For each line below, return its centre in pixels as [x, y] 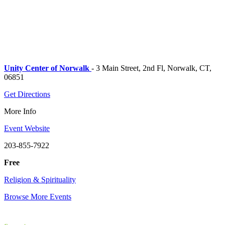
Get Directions [27, 94]
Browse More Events [38, 196]
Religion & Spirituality [40, 179]
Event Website [27, 128]
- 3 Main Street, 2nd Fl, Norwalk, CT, [151, 68]
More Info [20, 111]
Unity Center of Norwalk [47, 68]
